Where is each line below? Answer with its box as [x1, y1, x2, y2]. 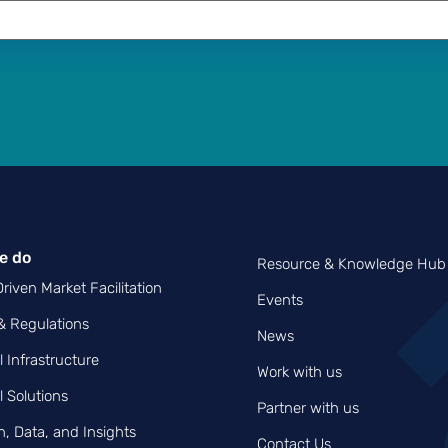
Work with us [256, 362, 342, 381]
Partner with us [256, 398, 359, 417]
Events [256, 290, 303, 309]
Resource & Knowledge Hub [256, 254, 446, 273]
